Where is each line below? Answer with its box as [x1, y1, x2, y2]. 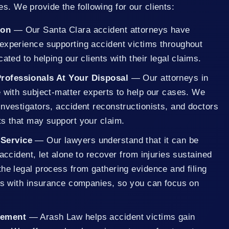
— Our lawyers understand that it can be [32, 135, 199, 145]
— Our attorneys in [128, 73, 209, 83]
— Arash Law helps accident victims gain [26, 212, 195, 222]
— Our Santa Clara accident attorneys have [11, 25, 190, 35]
